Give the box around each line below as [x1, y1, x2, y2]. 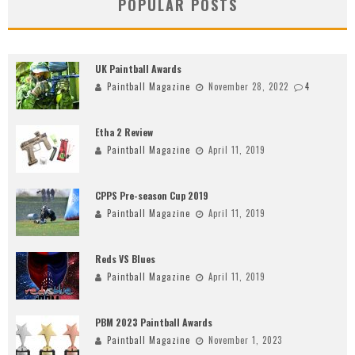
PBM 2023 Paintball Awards [95, 315, 212, 330]
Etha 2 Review [95, 125, 153, 139]
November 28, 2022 [208, 80, 288, 94]
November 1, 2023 [208, 334, 282, 347]
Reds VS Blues [95, 252, 155, 266]
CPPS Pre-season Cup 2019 [95, 189, 208, 203]
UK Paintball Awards [95, 62, 181, 76]
